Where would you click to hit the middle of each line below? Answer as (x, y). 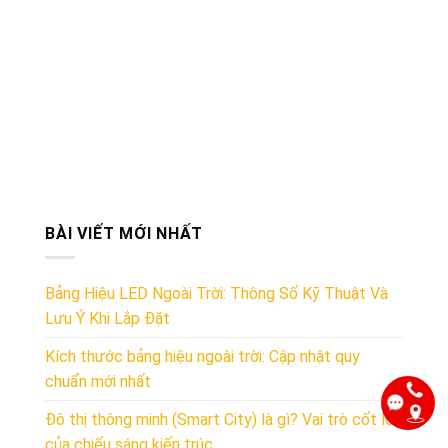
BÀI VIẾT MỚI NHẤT (124, 233)
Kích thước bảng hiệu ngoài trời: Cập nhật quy (202, 357)
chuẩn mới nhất (98, 382)
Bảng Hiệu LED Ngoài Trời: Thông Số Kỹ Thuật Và (216, 294)
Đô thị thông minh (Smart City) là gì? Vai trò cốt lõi (221, 420)
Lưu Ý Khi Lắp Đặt (107, 319)
